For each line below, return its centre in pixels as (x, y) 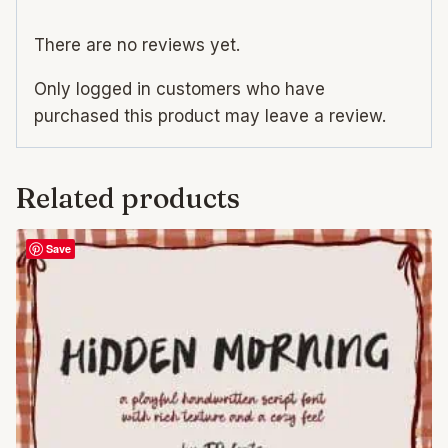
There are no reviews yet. (137, 44)
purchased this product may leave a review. (210, 115)
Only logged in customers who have (179, 88)
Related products (128, 197)
